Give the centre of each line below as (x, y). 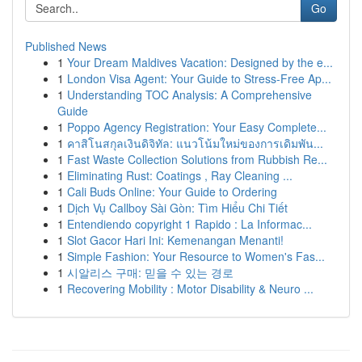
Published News (66, 46)
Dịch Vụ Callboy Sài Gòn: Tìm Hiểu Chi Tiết (177, 208)
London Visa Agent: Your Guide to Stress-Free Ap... (199, 78)
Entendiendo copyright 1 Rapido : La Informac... (189, 224)
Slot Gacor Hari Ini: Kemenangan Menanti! (175, 240)
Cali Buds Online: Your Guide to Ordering (172, 192)
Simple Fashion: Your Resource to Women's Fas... (196, 256)
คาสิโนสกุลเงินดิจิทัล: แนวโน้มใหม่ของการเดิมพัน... (195, 143)
